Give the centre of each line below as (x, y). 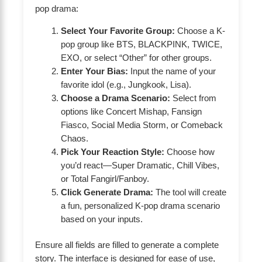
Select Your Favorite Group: (118, 31)
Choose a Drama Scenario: (115, 98)
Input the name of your (172, 71)
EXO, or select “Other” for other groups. (136, 58)
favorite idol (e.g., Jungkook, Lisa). (126, 85)
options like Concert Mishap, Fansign (131, 111)
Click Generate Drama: (107, 192)
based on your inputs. (101, 219)
